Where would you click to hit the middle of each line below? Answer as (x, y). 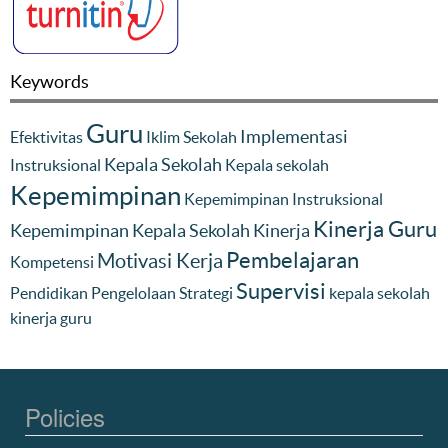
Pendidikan (49, 292)
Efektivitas (46, 136)
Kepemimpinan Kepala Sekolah (130, 230)
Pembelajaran (292, 259)
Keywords (49, 81)
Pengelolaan (133, 292)
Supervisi (281, 290)
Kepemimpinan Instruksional (283, 198)
